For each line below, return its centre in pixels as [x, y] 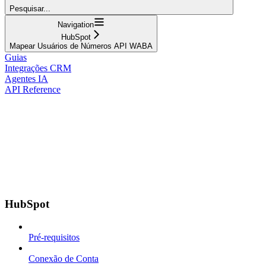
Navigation [76, 24]
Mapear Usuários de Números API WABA [81, 46]
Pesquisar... [30, 8]
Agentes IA [26, 78]
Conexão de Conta [64, 259]
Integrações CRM [38, 68]
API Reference [33, 89]
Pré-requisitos [54, 237]
